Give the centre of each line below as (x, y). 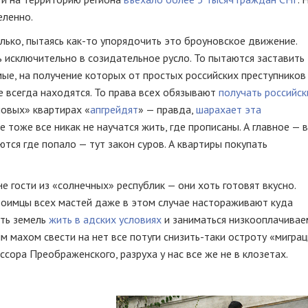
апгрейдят (114, 109)
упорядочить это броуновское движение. (197, 41)
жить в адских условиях (105, 219)
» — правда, (167, 109)
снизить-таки (195, 236)
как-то (82, 41)
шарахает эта (229, 109)
